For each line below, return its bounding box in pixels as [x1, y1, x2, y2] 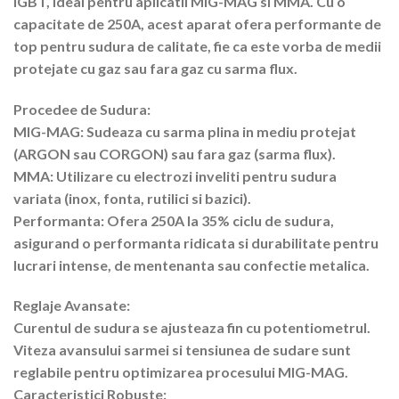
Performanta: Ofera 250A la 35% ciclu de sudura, [13, 211, 334, 229]
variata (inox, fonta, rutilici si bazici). [13, 189, 251, 207]
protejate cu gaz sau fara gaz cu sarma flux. [13, 59, 297, 77]
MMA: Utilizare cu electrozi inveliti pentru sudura [13, 167, 337, 184]
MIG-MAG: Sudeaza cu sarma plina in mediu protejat [13, 122, 356, 140]
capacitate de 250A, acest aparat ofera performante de [13, 14, 381, 32]
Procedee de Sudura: [13, 100, 151, 118]
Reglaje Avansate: [13, 297, 130, 314]
